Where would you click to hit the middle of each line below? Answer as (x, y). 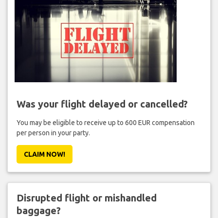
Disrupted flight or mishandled (86, 198)
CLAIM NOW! (44, 154)
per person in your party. (53, 133)
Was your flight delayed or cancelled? (102, 104)
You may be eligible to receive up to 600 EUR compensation (105, 122)
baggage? (38, 210)
